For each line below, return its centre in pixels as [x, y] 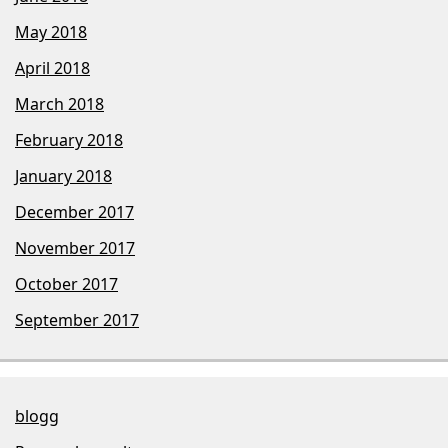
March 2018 [59, 103]
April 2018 [52, 67]
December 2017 [74, 211]
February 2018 [69, 139]
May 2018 [51, 31]
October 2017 [66, 283]
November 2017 [75, 247]
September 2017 [77, 319]
